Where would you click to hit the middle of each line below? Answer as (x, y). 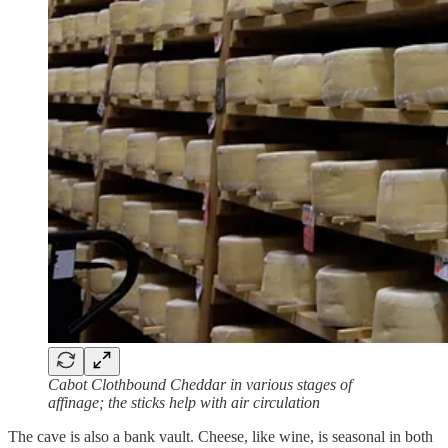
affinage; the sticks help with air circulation (184, 402)
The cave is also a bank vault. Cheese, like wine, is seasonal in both (220, 436)
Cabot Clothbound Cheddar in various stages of (200, 384)
